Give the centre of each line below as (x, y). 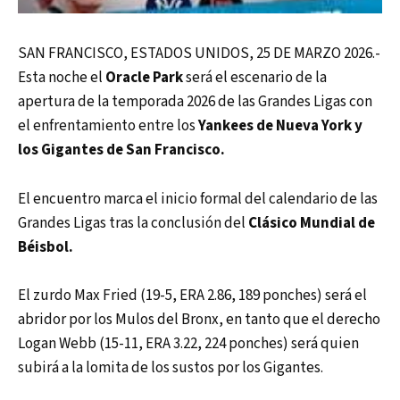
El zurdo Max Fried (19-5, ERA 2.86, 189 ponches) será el (192, 295)
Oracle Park (146, 78)
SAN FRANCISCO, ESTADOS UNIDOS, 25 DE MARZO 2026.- (199, 54)
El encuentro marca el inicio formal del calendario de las (198, 199)
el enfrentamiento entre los (108, 126)
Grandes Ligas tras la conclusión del (133, 223)
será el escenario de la (256, 78)
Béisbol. (46, 247)
